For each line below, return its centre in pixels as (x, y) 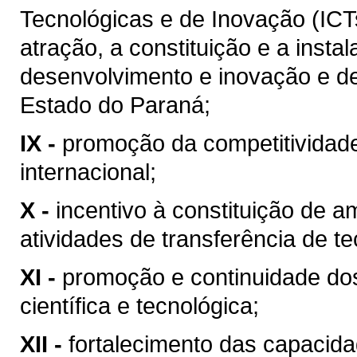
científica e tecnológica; (139, 306)
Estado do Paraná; (115, 105)
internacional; (88, 172)
